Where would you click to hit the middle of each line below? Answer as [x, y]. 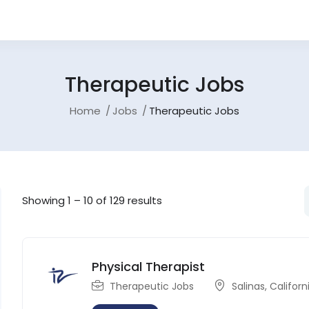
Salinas [249, 286]
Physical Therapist [149, 266]
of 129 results [128, 201]
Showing [45, 201]
